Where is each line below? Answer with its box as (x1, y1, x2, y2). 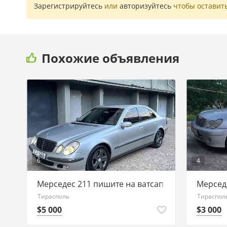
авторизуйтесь (120, 1, 171, 11)
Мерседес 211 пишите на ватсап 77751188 (37, 178, 202, 190)
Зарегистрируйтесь (34, 1, 102, 11)
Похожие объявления (42, 49, 179, 66)
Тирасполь (37, 192, 69, 201)
